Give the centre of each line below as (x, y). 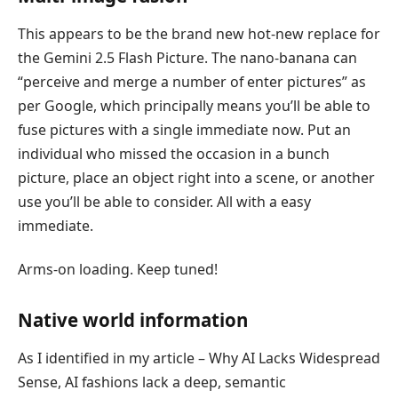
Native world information (133, 319)
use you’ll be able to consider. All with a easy (164, 201)
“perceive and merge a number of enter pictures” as (192, 81)
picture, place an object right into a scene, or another (196, 177)
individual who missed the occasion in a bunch (174, 153)
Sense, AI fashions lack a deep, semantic (152, 382)
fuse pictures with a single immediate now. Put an (184, 129)
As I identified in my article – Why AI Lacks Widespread (199, 358)
